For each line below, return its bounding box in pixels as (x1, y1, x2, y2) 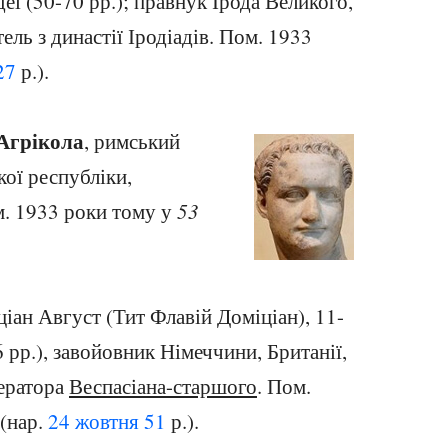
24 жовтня (48, 407, 139, 435)
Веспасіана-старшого (69, 372, 257, 400)
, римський (84, 127, 180, 155)
